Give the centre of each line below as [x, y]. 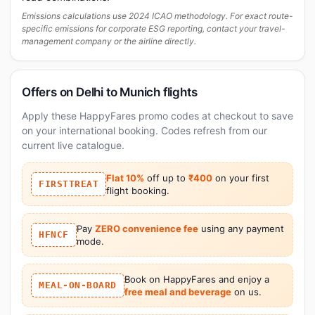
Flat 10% [125, 178]
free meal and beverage [178, 291]
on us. [246, 291]
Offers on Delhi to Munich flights [110, 92]
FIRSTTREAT [69, 184]
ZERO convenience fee [146, 228]
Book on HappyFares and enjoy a [197, 279]
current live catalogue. [73, 145]
